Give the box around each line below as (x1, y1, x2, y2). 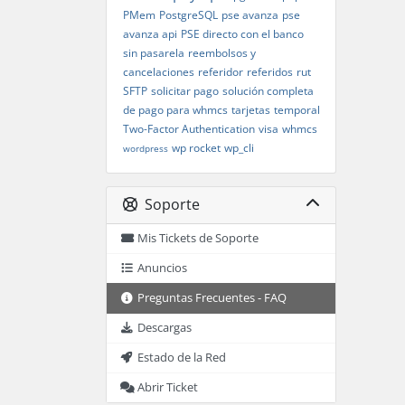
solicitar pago (150, 83, 219, 99)
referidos (246, 64, 293, 80)
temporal (273, 102, 320, 118)
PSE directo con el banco (180, 26, 304, 42)
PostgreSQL (158, 7, 218, 24)
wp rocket (171, 140, 221, 156)
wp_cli (223, 140, 254, 156)
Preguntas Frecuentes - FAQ (137, 289, 287, 306)
